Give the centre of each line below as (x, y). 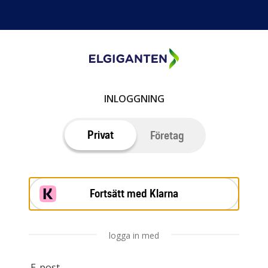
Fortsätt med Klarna (134, 194)
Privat (100, 135)
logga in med (134, 236)
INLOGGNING (134, 99)
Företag (167, 136)
